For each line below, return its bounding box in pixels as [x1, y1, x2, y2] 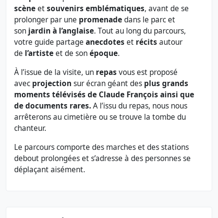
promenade [79, 15, 122, 25]
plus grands [144, 78, 188, 89]
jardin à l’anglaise [28, 26, 94, 36]
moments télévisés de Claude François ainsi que [14, 90, 194, 100]
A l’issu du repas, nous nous [93, 101, 187, 111]
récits [136, 37, 157, 48]
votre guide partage [14, 37, 86, 48]
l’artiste [25, 48, 54, 59]
